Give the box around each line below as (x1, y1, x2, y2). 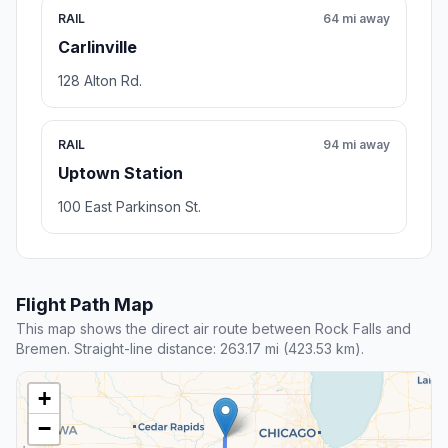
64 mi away (323, 11, 390, 27)
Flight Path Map (16, 294, 153, 316)
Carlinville (58, 37, 137, 58)
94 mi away (323, 137, 390, 153)
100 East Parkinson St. (58, 198, 201, 216)
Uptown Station (58, 163, 183, 184)
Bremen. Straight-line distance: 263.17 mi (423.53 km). (16, 340, 364, 358)
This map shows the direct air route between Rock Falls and (16, 320, 411, 338)
